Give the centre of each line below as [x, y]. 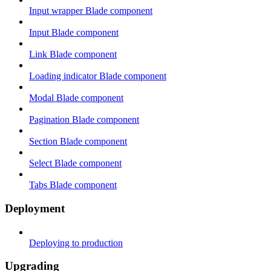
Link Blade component [73, 54]
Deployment [35, 208]
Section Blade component [78, 142]
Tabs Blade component [73, 185]
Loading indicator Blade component [98, 76]
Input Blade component [74, 33]
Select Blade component [75, 163]
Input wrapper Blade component [91, 11]
